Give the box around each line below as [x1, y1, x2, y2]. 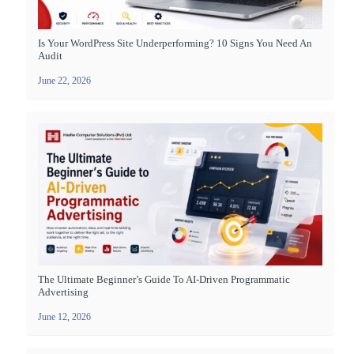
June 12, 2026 [38, 311, 91, 322]
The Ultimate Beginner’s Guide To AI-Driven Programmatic [38, 273, 290, 285]
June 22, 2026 [38, 74, 91, 86]
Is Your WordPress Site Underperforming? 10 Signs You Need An [38, 36, 312, 49]
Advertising [38, 285, 88, 298]
